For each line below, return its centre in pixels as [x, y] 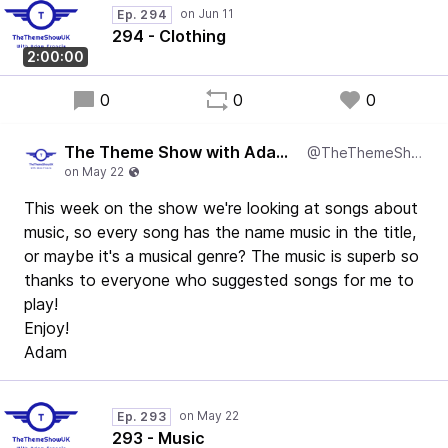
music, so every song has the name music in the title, [220, 232]
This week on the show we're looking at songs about [221, 208]
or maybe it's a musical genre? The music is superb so [221, 256]
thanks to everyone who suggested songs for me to [219, 280]
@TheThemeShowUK [417, 152]
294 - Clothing [169, 36]
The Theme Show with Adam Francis [282, 152]
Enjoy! [46, 328]
